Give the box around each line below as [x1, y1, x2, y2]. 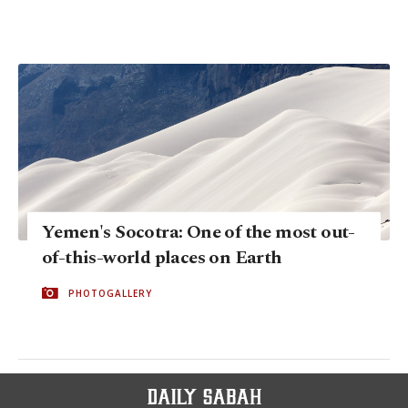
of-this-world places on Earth [42, 243, 282, 271]
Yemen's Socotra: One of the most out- [42, 218, 355, 246]
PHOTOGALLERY [68, 286, 152, 300]
